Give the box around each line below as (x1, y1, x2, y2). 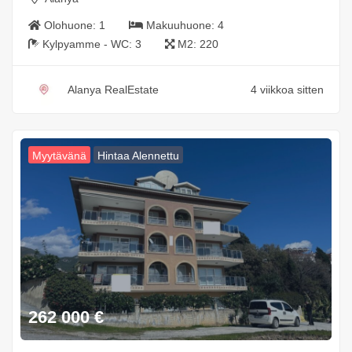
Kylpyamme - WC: (42, 38, 135, 51)
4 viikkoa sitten (251, 83, 324, 97)
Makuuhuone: (146, 19, 218, 32)
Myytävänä (32, 149, 86, 163)
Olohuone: (44, 19, 99, 32)
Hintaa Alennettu (97, 149, 179, 163)
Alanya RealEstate (68, 83, 159, 97)
